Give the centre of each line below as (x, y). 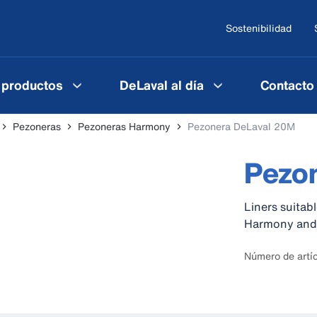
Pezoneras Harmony (124, 126)
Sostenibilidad (259, 28)
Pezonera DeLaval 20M (241, 126)
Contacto (287, 85)
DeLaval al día (162, 85)
